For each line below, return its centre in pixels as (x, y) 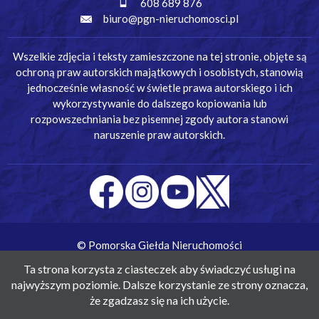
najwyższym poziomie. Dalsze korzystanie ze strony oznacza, (159, 284)
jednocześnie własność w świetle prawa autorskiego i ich (159, 87)
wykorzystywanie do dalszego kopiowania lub (159, 103)
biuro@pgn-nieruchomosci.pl (171, 18)
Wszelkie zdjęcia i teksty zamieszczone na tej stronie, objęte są (159, 56)
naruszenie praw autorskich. (159, 134)
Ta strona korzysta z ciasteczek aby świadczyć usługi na (159, 269)
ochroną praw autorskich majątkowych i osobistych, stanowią (159, 72)
